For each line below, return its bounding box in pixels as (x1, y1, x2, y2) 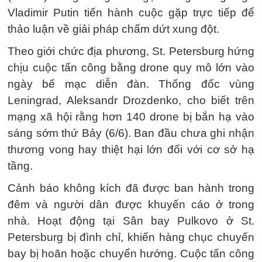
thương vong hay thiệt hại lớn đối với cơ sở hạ (8, 143, 254, 156)
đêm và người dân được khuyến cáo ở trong (8, 198, 254, 211)
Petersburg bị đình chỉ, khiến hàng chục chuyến (8, 231, 254, 243)
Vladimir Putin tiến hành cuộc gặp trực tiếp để (8, 6, 254, 19)
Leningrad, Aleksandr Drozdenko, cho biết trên (8, 94, 254, 106)
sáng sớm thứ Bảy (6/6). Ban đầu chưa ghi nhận (8, 127, 254, 139)
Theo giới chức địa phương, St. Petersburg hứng (8, 45, 254, 57)
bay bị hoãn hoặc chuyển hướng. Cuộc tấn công (8, 247, 254, 260)
